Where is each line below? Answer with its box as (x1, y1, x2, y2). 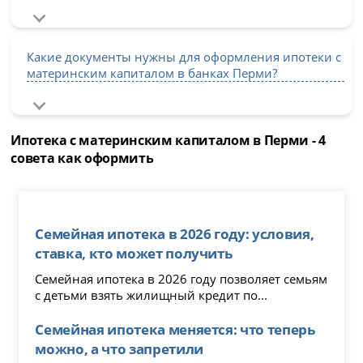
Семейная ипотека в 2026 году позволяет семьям (35, 270, 328, 287)
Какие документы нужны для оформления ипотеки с (27, 48, 342, 65)
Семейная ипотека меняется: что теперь (35, 318, 315, 339)
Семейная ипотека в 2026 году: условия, (35, 223, 314, 243)
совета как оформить (11, 148, 154, 167)
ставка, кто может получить (35, 242, 233, 263)
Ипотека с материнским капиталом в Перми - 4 (11, 130, 326, 149)
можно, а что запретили (35, 338, 203, 358)
